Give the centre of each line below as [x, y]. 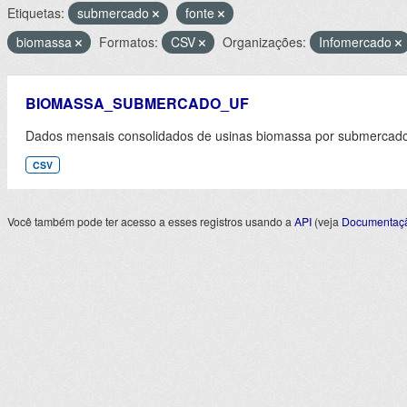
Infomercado [357, 42]
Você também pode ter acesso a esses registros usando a [151, 222]
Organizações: [264, 42]
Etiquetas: [36, 13]
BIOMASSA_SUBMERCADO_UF [137, 103]
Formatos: [129, 42]
